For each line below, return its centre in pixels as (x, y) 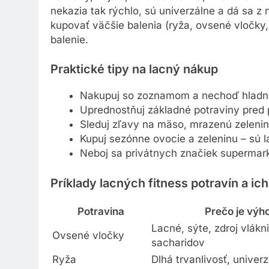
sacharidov (178, 245)
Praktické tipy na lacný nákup (134, 72)
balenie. (69, 42)
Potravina (101, 213)
